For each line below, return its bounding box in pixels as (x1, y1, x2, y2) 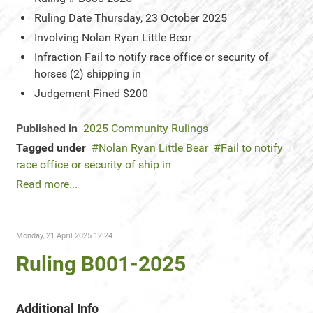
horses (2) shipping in (34, 67, 141, 80)
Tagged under (16, 141, 86, 154)
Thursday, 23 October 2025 (94, 11, 227, 24)
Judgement (34, 87, 90, 100)
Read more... (16, 177, 78, 191)
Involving (34, 31, 79, 44)
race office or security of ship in (16, 158, 171, 171)
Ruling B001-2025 (16, 252, 186, 276)
